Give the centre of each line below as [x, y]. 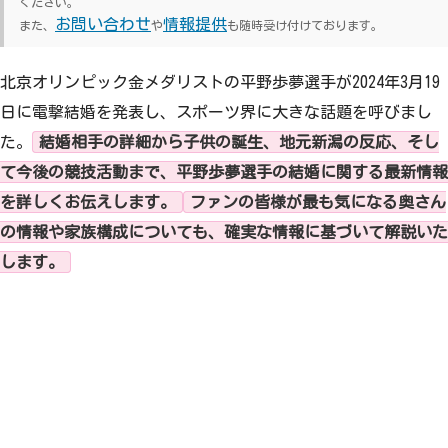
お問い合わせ [103, 23]
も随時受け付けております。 [305, 24]
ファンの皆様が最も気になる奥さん [318, 201]
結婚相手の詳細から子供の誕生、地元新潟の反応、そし [239, 141]
